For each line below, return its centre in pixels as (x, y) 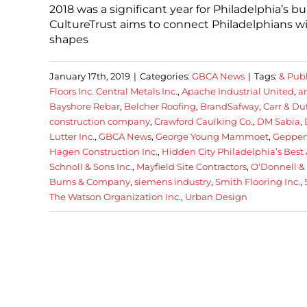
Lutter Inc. (72, 136)
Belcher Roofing (160, 106)
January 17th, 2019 (90, 76)
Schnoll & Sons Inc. (91, 166)
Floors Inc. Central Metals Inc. (113, 91)
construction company (100, 121)
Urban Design (216, 196)
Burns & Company (90, 181)
